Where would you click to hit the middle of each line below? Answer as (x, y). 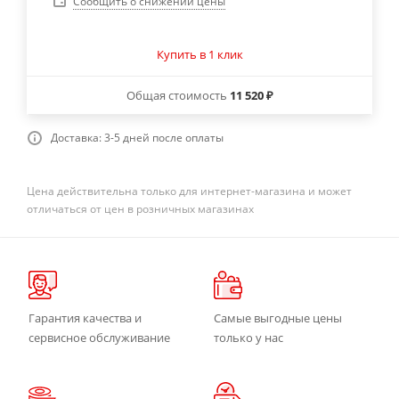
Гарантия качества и (85, 318)
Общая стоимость (178, 95)
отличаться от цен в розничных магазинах (140, 208)
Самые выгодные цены (278, 318)
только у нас (248, 337)
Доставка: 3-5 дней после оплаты (137, 137)
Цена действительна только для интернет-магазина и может (189, 191)
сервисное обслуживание (99, 337)
